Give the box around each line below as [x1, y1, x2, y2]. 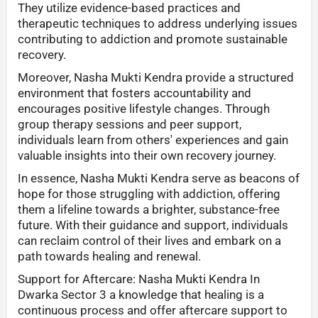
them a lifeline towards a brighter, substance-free [18, 202, 280, 217]
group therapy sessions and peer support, [18, 117, 241, 132]
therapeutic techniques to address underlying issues [18, 16, 297, 31]
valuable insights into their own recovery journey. [18, 148, 276, 163]
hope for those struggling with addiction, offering [18, 187, 280, 202]
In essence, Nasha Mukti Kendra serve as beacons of [18, 171, 300, 186]
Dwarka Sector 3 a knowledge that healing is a [18, 287, 264, 302]
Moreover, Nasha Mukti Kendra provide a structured [18, 70, 294, 85]
